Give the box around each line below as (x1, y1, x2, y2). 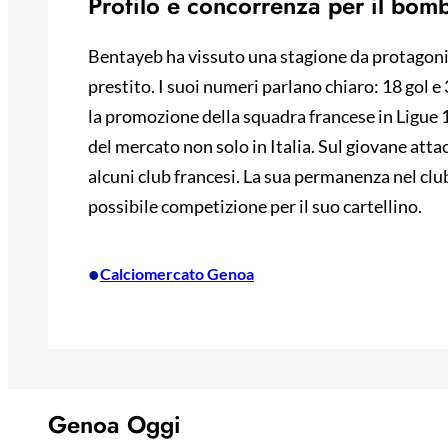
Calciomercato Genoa (100, 264, 254, 284)
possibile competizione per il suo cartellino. (88, 195, 422, 218)
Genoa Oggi (48, 407, 181, 443)
